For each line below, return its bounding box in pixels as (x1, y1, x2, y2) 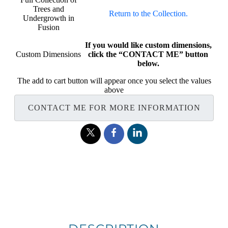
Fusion (37, 23, 60, 32)
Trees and (33, 5, 64, 14)
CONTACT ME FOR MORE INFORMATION (27, 103, 201, 112)
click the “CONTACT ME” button (88, 50, 208, 59)
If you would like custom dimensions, (84, 41, 212, 50)
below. (137, 59, 159, 68)
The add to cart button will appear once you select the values (17, 76, 211, 85)
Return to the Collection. (108, 9, 188, 18)
